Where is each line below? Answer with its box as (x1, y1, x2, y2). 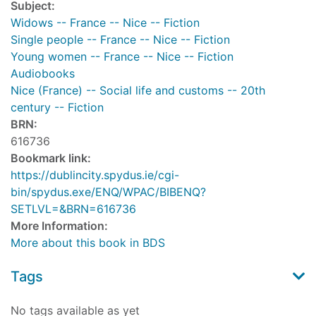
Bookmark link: (11, 151, 91, 166)
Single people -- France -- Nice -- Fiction (11, 32, 230, 47)
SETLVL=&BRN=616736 (11, 202, 136, 217)
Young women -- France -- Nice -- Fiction (11, 49, 233, 64)
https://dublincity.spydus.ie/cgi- (11, 168, 179, 183)
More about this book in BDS (11, 236, 165, 250)
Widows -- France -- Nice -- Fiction (11, 16, 200, 30)
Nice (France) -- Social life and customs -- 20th (11, 83, 265, 98)
